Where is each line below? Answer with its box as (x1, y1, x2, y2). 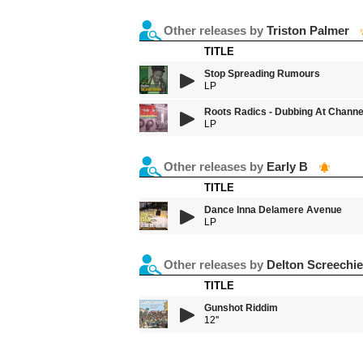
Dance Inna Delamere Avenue (204, 204, 342, 216)
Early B (267, 160, 308, 173)
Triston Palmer (267, 23, 349, 37)
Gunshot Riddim (204, 302, 278, 314)
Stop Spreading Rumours (204, 68, 320, 79)
